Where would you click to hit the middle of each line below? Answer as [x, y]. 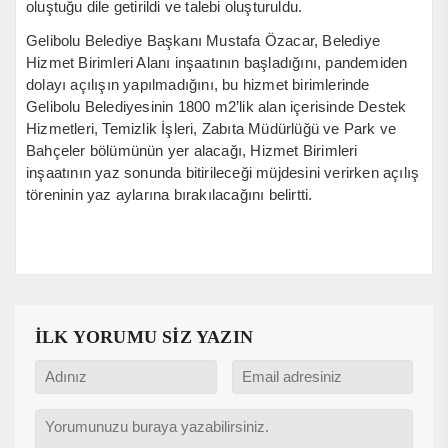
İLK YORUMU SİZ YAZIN [144, 336]
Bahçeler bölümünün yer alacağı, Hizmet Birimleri [192, 150]
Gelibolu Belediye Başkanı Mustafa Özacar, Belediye [203, 40]
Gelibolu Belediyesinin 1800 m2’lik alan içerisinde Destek [216, 106]
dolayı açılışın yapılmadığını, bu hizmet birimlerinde [198, 84]
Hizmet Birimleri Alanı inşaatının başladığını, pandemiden [217, 62]
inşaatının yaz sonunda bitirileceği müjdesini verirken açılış [223, 172]
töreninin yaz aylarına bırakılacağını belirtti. [169, 194]
